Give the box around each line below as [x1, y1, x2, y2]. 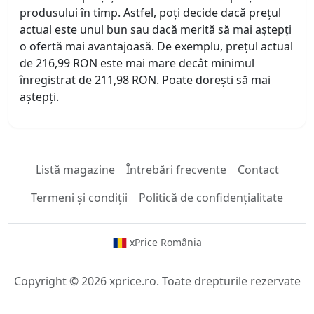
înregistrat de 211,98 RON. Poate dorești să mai [20, 72, 271, 88]
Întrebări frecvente [125, 162, 226, 178]
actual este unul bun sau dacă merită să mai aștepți [20, 22, 292, 38]
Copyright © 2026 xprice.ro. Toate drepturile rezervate [13, 273, 301, 289]
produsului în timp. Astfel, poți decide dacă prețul [20, 5, 281, 21]
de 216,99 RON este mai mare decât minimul [20, 55, 254, 71]
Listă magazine [35, 162, 115, 178]
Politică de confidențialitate [139, 190, 283, 206]
